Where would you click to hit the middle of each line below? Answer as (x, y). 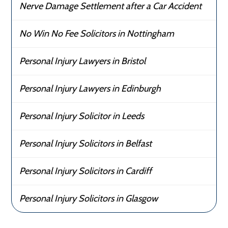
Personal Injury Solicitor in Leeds (82, 116)
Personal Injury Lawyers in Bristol (83, 61)
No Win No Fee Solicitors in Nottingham (97, 34)
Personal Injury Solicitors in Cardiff (86, 171)
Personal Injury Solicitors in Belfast (86, 144)
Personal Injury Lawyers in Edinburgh (90, 89)
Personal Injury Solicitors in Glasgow (89, 199)
